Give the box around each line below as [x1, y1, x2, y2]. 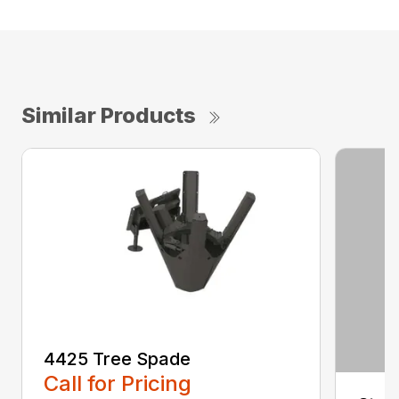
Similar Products [21, 102, 196, 129]
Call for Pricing [44, 370, 191, 397]
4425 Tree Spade [44, 348, 191, 370]
